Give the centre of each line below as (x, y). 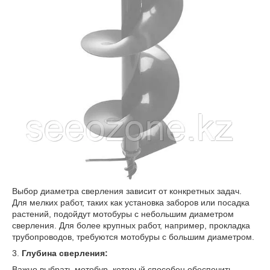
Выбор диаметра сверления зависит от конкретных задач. (127, 191)
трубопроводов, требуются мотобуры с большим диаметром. (133, 237)
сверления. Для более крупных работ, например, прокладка (131, 226)
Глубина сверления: (65, 253)
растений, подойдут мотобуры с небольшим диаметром (123, 214)
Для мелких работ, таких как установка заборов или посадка (131, 203)
